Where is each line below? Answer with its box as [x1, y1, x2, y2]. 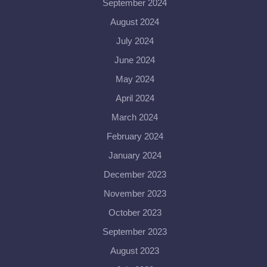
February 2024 [106, 131, 163, 141]
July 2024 [116, 36, 154, 46]
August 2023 [110, 246, 159, 256]
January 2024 [108, 150, 162, 160]
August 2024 [110, 17, 159, 27]
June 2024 [114, 55, 155, 65]
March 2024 [111, 112, 158, 122]
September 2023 [103, 226, 167, 237]
